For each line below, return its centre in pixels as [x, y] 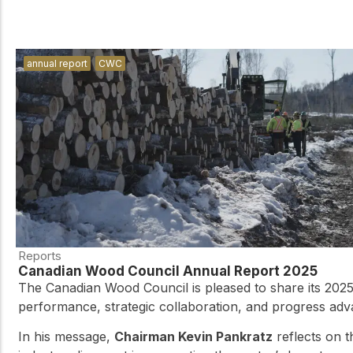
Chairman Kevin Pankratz [193, 336]
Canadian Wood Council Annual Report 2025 [168, 271]
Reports [40, 255]
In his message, [66, 336]
